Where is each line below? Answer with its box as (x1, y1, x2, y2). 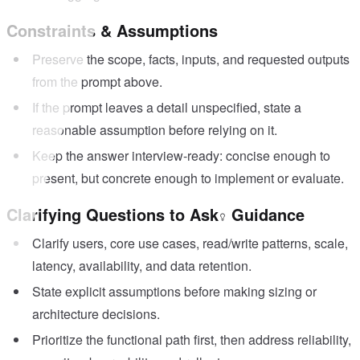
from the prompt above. (32, 72, 162, 92)
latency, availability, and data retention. (32, 256, 252, 276)
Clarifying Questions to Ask (6, 202, 219, 227)
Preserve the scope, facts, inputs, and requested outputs (32, 50, 350, 69)
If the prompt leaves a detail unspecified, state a (32, 98, 301, 117)
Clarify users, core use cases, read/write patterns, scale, (32, 234, 348, 253)
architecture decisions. (32, 305, 160, 324)
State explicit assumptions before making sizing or (32, 282, 317, 301)
